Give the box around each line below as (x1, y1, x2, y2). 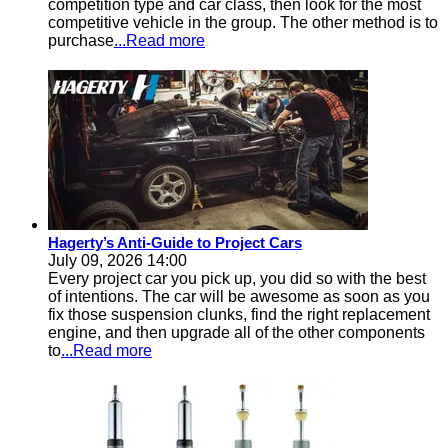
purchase (48, 32, 114, 50)
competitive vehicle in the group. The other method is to (48, 14, 438, 32)
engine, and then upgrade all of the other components (48, 324, 425, 342)
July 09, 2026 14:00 (48, 252, 187, 270)
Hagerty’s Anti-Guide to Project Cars (48, 234, 302, 252)
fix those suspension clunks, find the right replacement (48, 306, 430, 324)
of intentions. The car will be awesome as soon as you (48, 288, 430, 306)
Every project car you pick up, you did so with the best (48, 270, 426, 288)
